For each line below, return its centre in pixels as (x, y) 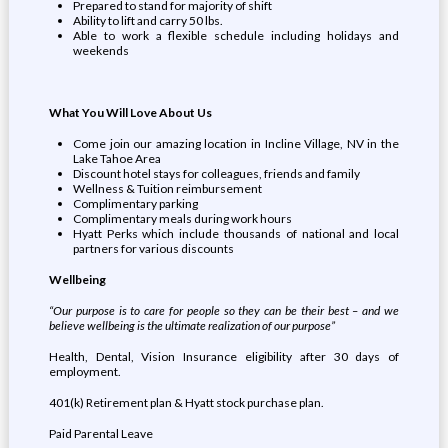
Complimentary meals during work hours (182, 218)
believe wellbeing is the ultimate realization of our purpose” (191, 325)
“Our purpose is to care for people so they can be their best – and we (224, 310)
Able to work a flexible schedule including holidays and (236, 35)
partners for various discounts (153, 248)
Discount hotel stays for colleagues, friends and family (216, 173)
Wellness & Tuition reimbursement (167, 188)
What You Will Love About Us (130, 112)
